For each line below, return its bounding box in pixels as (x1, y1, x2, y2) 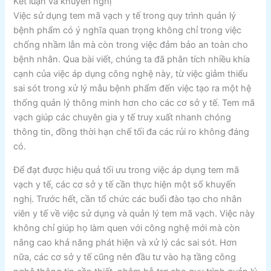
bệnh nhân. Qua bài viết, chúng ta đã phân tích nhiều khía (13, 54, 250, 65)
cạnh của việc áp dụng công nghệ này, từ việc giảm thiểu (13, 68, 248, 80)
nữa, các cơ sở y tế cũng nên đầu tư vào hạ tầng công (13, 251, 237, 263)
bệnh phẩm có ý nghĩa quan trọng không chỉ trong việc (13, 25, 242, 36)
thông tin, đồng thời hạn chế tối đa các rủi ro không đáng (13, 126, 250, 138)
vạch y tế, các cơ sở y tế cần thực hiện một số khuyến (13, 178, 237, 190)
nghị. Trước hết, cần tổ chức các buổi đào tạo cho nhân (13, 193, 243, 204)
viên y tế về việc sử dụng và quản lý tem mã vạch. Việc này (13, 207, 255, 219)
